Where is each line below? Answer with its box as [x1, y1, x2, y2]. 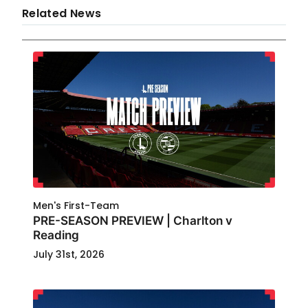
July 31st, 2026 [33, 247, 104, 261]
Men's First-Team [33, 199, 119, 212]
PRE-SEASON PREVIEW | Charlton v [33, 213, 232, 228]
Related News [22, 5, 102, 21]
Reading [33, 228, 79, 242]
